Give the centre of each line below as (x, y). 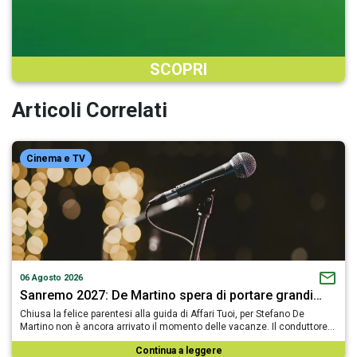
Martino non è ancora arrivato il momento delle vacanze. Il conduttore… (177, 326)
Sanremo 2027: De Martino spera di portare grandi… (171, 295)
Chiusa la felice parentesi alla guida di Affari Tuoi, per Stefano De (162, 314)
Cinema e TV (56, 158)
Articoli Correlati (90, 110)
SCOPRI (178, 69)
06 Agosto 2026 (51, 277)
